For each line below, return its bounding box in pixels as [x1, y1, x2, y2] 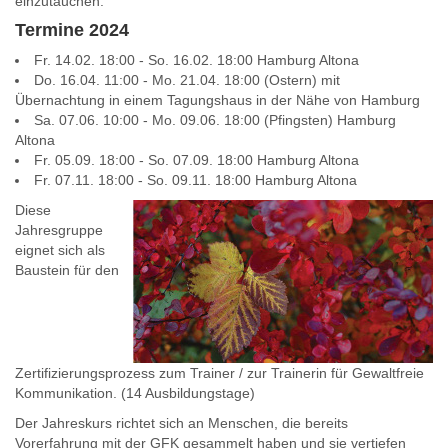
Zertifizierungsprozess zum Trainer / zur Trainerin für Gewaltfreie [15, 365, 424, 381]
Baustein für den [15, 262, 119, 278]
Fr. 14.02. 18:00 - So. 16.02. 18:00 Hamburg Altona [34, 52, 359, 68]
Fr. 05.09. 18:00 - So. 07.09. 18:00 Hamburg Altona [34, 152, 359, 168]
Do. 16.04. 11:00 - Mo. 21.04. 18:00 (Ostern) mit [34, 72, 340, 88]
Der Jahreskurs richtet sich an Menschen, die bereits [15, 415, 348, 431]
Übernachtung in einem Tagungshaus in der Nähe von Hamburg [15, 92, 420, 108]
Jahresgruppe [15, 222, 103, 238]
